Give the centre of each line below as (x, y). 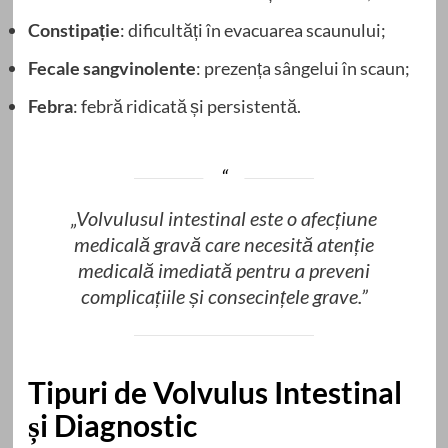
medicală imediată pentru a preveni (224, 269)
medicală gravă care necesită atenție (224, 243)
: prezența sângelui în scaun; (302, 67)
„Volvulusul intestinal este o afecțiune (224, 217)
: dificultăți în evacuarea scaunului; (252, 29)
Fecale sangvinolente (111, 67)
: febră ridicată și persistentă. (186, 105)
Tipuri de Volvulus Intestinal (214, 391)
